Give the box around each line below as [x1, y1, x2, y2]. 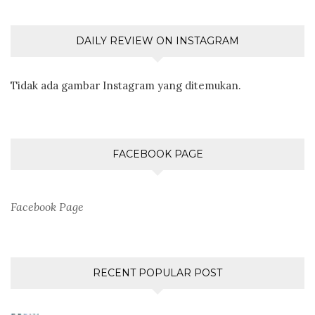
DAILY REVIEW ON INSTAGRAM [76, 34, 239, 47]
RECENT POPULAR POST [93, 266, 222, 279]
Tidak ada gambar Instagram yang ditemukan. [11, 78, 241, 92]
